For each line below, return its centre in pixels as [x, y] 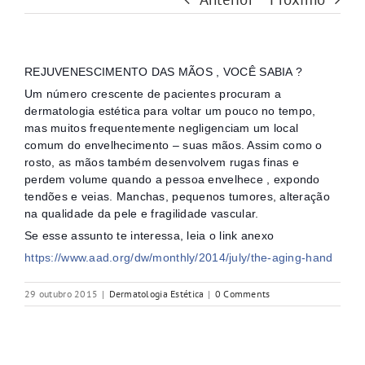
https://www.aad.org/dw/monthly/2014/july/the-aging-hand [179, 258]
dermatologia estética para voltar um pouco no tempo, [170, 111]
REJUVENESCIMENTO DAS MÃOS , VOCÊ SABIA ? [164, 72]
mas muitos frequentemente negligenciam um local [162, 128]
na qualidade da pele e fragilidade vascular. [142, 214]
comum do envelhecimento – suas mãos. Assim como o [174, 145]
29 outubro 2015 [62, 294]
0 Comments [242, 294]
